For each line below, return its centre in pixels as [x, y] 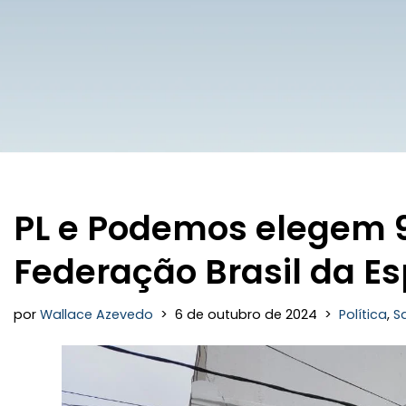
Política [363, 314]
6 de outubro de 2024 [246, 314]
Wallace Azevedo [97, 314]
